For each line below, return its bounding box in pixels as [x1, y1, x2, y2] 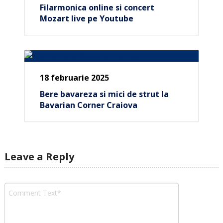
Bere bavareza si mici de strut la [40, 89, 169, 100]
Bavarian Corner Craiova [40, 100, 137, 111]
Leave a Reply [4, 150, 74, 164]
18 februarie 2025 [40, 72, 109, 84]
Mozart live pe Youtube [40, 13, 133, 24]
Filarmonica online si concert [40, 2, 154, 13]
